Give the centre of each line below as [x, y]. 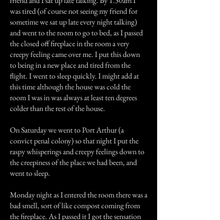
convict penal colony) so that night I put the [74, 141]
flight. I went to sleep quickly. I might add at [74, 76]
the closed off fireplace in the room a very [69, 43]
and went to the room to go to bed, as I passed [76, 33]
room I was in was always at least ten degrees [73, 97]
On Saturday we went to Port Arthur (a [67, 130]
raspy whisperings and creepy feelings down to [77, 151]
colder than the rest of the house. [57, 108]
